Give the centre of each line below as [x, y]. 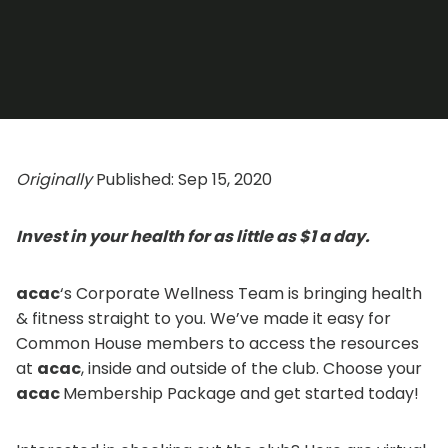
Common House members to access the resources [217, 343]
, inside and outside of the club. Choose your [251, 368]
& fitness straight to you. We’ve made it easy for [203, 318]
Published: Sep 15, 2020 [184, 179]
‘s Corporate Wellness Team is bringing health [241, 293]
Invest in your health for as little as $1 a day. [193, 236]
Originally [56, 179]
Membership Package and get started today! [241, 393]
